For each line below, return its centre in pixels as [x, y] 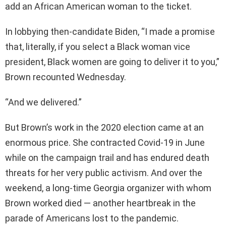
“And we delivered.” [43, 102]
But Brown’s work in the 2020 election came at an [104, 128]
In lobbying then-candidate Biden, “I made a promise [110, 32]
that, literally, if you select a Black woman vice [98, 47]
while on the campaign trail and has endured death [107, 158]
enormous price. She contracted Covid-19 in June [105, 143]
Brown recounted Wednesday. [66, 77]
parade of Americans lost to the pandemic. [92, 218]
